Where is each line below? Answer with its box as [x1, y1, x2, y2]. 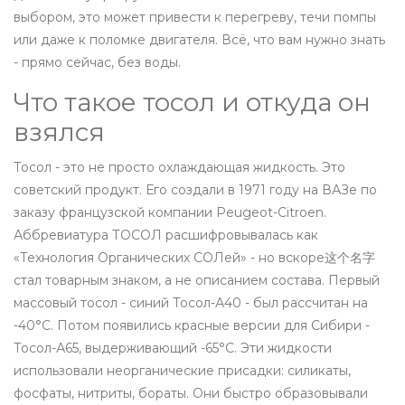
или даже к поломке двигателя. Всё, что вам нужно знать [14, 32, 385, 49]
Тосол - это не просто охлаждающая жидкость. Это [14, 159, 345, 176]
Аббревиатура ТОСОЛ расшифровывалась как [14, 227, 318, 244]
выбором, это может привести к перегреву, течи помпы [14, 9, 376, 26]
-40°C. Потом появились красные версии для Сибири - [14, 317, 370, 334]
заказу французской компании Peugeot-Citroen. [14, 204, 326, 221]
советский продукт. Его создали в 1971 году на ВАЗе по [14, 182, 377, 199]
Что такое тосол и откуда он [14, 87, 371, 118]
